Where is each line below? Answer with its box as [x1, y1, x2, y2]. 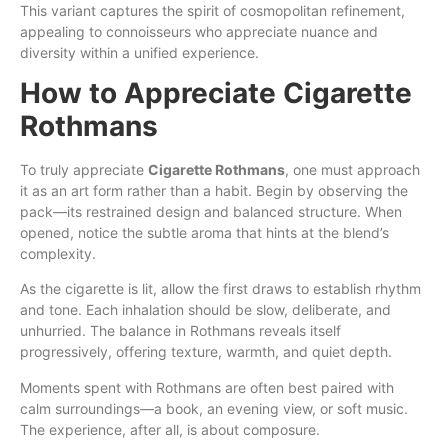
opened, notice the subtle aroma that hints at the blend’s [20, 223, 389, 241]
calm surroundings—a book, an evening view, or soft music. [20, 399, 408, 417]
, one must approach [285, 160, 420, 178]
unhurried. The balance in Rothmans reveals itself [20, 322, 341, 340]
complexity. [20, 244, 96, 262]
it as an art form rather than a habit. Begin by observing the [20, 181, 408, 199]
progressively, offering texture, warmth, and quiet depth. [20, 343, 392, 361]
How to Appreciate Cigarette [20, 75, 412, 110]
